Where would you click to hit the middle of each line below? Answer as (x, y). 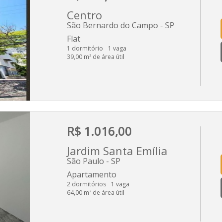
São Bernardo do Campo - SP (121, 25)
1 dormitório (85, 48)
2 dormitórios (86, 184)
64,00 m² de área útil (96, 192)
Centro (84, 15)
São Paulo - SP (94, 161)
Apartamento (92, 174)
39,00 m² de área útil (96, 56)
